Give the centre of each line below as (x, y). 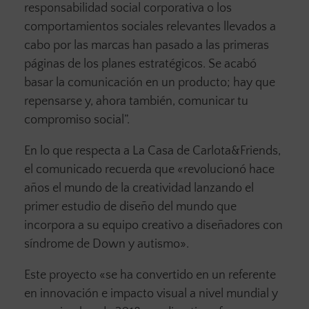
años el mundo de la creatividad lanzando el (139, 188)
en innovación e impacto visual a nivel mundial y (151, 293)
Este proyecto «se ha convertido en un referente (150, 275)
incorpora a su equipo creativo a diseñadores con (153, 225)
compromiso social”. (77, 120)
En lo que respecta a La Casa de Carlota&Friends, (152, 151)
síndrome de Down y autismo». (107, 244)
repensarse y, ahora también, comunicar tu (136, 101)
